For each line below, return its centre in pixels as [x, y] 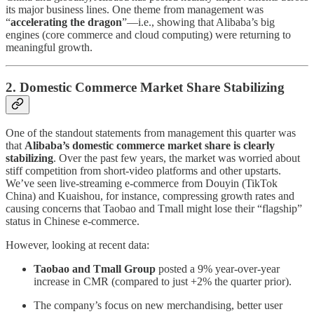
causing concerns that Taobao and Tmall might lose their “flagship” [154, 209]
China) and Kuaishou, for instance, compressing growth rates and [150, 196]
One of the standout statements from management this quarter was [151, 133]
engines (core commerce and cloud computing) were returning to [148, 34]
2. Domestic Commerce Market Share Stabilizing [145, 87]
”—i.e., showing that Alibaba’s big [198, 22]
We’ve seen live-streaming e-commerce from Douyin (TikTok [142, 184]
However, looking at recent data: [77, 245]
